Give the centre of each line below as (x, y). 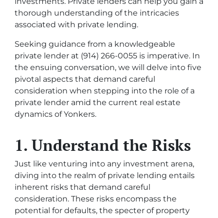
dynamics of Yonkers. (55, 114)
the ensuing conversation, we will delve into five (108, 67)
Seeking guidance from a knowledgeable (95, 44)
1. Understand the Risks (103, 145)
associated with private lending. (76, 24)
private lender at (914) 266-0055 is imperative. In (107, 55)
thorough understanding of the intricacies (97, 13)
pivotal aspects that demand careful (85, 79)
